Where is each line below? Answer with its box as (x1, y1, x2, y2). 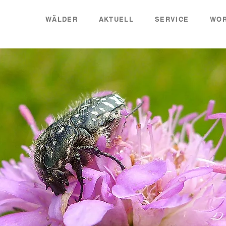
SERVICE (155, 15, 189, 23)
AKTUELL (98, 15, 134, 23)
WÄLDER (45, 15, 78, 23)
